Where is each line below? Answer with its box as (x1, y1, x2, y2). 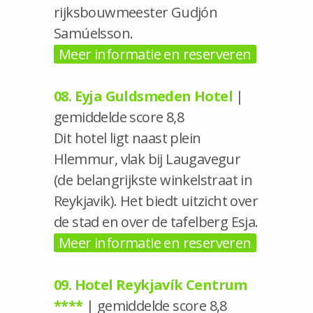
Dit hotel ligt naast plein (54, 128, 201, 147)
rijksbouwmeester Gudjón (54, 2, 218, 22)
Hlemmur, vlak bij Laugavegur (54, 149, 241, 168)
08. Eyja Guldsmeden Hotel (54, 86, 233, 105)
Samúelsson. (54, 23, 133, 43)
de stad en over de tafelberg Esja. (54, 212, 259, 231)
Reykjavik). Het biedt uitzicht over (54, 191, 258, 210)
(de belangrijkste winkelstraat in (54, 170, 253, 189)
